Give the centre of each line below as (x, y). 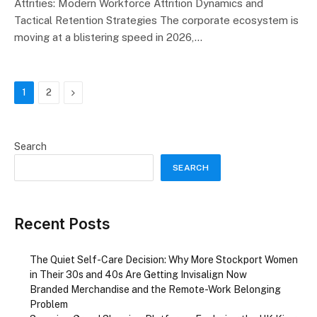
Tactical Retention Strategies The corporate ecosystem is (156, 20)
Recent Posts (62, 224)
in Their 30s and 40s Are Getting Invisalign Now (138, 274)
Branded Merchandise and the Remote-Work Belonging (155, 289)
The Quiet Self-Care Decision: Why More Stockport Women (164, 259)
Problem (49, 304)
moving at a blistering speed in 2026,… (108, 37)
